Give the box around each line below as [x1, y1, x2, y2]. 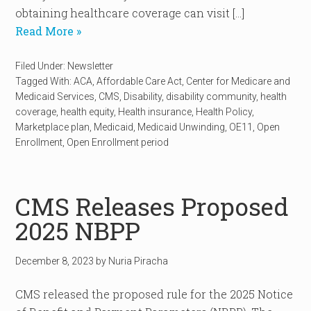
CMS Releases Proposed [15, 190, 289, 223]
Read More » [15, 24, 82, 38]
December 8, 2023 [15, 255, 94, 267]
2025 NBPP [15, 215, 141, 247]
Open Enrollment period [67, 137, 169, 148]
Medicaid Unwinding [137, 121, 226, 133]
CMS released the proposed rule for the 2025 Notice [15, 287, 294, 301]
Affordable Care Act [96, 76, 183, 87]
